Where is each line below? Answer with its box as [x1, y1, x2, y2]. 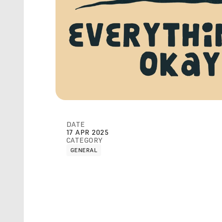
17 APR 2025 [66, 128, 109, 137]
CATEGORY [66, 136, 103, 145]
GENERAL [70, 146, 98, 154]
